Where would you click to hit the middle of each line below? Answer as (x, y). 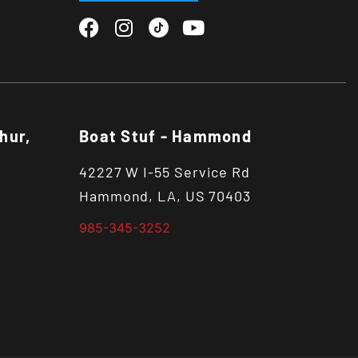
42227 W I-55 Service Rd (165, 172)
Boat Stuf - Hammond (165, 136)
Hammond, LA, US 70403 (165, 196)
